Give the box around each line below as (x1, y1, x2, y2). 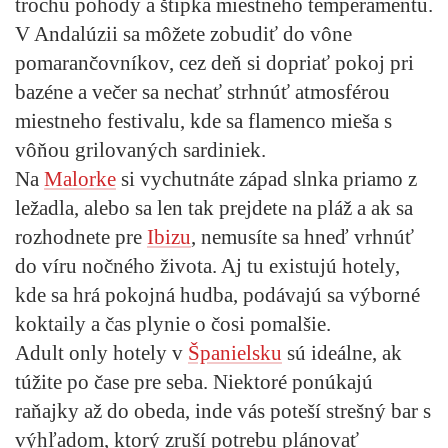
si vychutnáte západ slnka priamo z (116, 166, 417, 191)
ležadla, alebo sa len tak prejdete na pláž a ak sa (15, 195, 413, 220)
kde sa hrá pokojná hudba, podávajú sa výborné (15, 282, 420, 307)
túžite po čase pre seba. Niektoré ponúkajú (15, 369, 373, 394)
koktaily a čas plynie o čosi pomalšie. (15, 311, 331, 336)
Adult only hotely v (15, 340, 188, 365)
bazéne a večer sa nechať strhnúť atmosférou (15, 79, 390, 104)
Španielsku (188, 340, 282, 365)
